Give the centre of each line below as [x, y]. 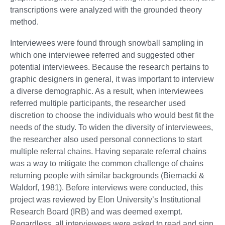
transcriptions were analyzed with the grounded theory [106, 10]
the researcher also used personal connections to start [106, 140]
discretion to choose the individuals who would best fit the [112, 116]
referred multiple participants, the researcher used [98, 103]
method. [24, 22]
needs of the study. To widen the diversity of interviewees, [111, 128]
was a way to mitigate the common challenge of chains [107, 164]
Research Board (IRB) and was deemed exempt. [96, 212]
